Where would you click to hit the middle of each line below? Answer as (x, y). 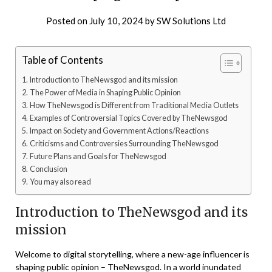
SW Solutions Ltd (191, 21)
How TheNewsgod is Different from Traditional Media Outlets (134, 106)
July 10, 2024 (116, 21)
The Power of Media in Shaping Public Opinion (105, 93)
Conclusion (48, 169)
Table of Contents (63, 60)
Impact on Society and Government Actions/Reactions (119, 131)
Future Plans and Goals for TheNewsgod (98, 157)
